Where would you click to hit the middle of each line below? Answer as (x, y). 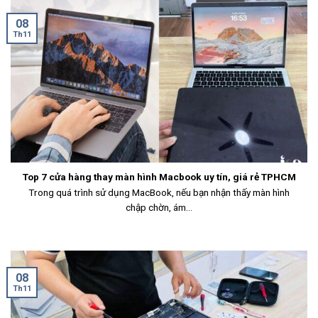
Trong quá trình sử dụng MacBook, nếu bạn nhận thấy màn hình (159, 192)
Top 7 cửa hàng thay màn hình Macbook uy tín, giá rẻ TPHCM (159, 177)
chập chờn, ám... (159, 207)
